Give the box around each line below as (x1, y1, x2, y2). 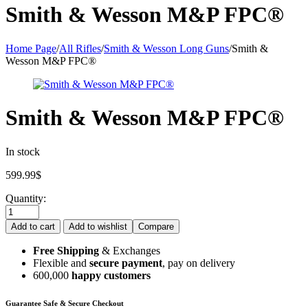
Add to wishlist (69, 221, 127, 232)
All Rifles (59, 42, 101, 54)
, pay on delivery (162, 256, 235, 269)
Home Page (5, 42, 56, 54)
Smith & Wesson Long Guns (104, 42, 229, 54)
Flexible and (33, 256, 89, 269)
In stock (5, 145, 40, 157)
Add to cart (11, 221, 55, 232)
